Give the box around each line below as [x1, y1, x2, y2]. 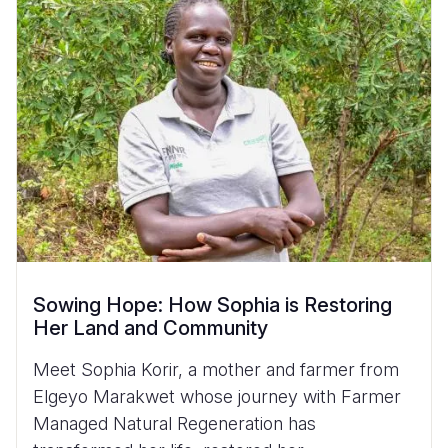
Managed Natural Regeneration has [33, 412, 316, 434]
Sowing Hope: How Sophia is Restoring [33, 292, 392, 317]
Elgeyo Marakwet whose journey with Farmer [33, 385, 401, 407]
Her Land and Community [33, 315, 268, 340]
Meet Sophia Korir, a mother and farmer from [33, 358, 399, 380]
